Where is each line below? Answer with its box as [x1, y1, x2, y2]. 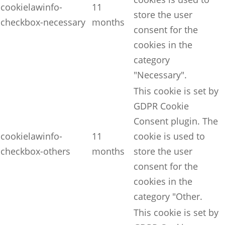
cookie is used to [134, 130, 205, 143]
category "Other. [134, 190, 202, 203]
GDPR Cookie [134, 100, 189, 113]
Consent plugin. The [134, 115, 218, 128]
